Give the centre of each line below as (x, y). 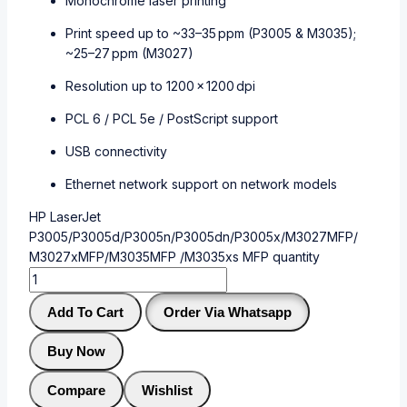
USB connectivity (116, 152)
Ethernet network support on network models (201, 184)
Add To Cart (85, 313)
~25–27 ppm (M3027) (129, 54)
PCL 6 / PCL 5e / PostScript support (172, 119)
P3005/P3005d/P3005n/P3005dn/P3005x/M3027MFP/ (194, 237)
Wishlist (167, 391)
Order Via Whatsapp (228, 313)
